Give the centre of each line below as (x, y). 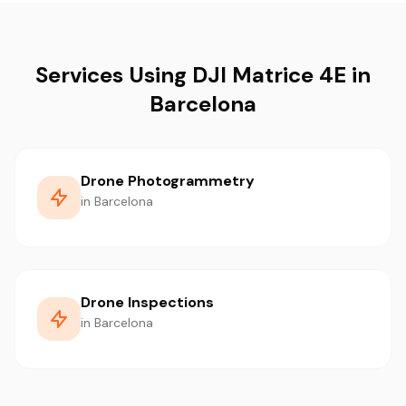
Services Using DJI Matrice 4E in (203, 75)
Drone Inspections (147, 302)
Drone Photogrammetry (168, 181)
